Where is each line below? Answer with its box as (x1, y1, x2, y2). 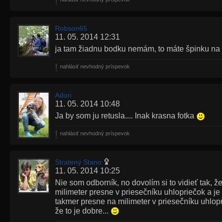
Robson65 (55, 24, 87, 33)
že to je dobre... (55, 206, 111, 215)
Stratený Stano (55, 158, 102, 166)
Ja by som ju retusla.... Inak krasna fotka (55, 111, 196, 120)
